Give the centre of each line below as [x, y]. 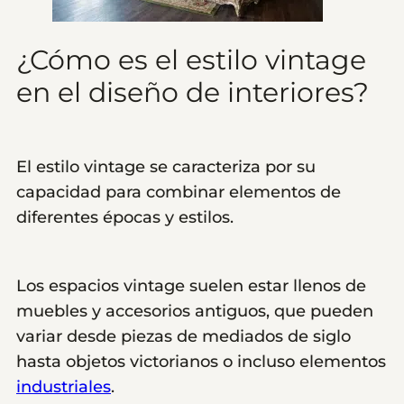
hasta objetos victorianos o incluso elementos [201, 361]
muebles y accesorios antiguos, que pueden [195, 311]
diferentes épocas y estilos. [125, 217]
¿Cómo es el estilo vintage [191, 60]
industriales [64, 386]
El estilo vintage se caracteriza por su [166, 166]
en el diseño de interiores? [193, 92]
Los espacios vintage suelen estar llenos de [191, 285]
